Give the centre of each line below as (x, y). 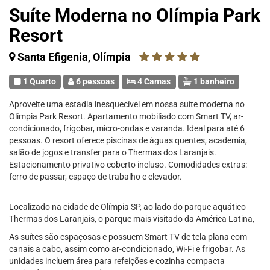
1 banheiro (213, 81)
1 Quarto (39, 81)
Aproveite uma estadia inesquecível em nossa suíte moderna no (127, 104)
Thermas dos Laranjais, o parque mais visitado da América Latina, (132, 219)
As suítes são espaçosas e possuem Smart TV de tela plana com (128, 237)
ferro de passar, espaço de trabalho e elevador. (96, 177)
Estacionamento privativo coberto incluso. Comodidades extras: (128, 165)
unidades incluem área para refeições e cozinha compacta (117, 261)
